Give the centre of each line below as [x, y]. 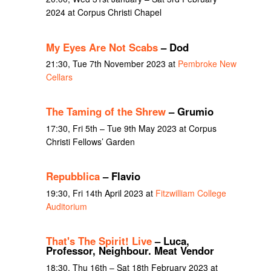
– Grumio [189, 112]
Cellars [59, 77]
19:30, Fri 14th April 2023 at [100, 193]
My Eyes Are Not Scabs [102, 47]
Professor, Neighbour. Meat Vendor [130, 251]
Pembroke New [207, 64]
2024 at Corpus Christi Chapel [103, 12]
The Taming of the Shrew [106, 112]
